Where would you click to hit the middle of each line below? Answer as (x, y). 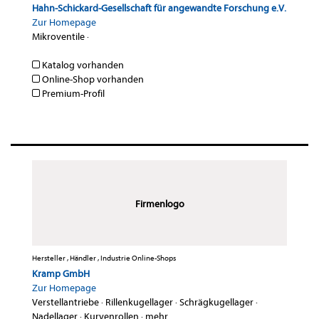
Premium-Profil (72, 94)
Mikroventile (58, 37)
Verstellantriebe (66, 303)
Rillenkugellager (139, 303)
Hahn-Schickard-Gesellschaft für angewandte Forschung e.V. (159, 9)
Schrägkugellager (216, 303)
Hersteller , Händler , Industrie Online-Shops (104, 258)
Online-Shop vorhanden (92, 80)
